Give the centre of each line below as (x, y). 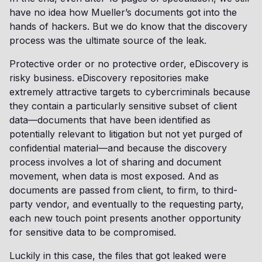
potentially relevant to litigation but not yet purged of (126, 134)
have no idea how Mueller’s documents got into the (123, 12)
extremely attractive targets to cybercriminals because (130, 92)
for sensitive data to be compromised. (93, 232)
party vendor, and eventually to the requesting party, (127, 204)
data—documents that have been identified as (110, 120)
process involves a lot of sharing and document (115, 162)
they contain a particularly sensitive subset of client (123, 106)
